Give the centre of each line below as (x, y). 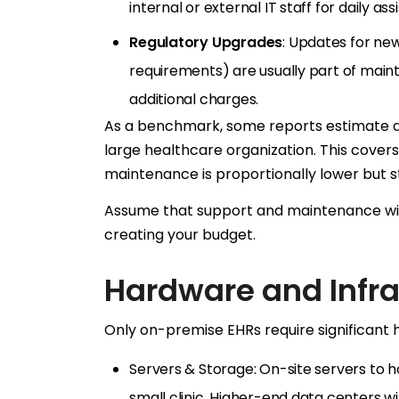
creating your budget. (180, 235)
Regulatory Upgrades (206, 43)
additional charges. (194, 100)
